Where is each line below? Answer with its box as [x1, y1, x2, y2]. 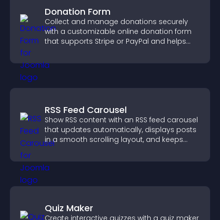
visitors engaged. [45, 144, 106, 154]
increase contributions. [45, 46, 125, 56]
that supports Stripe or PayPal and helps [45, 36, 186, 46]
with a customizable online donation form [45, 27, 192, 36]
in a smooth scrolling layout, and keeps [45, 135, 183, 144]
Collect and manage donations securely [45, 17, 188, 27]
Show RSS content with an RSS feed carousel [45, 115, 198, 125]
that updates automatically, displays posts [45, 125, 196, 135]
